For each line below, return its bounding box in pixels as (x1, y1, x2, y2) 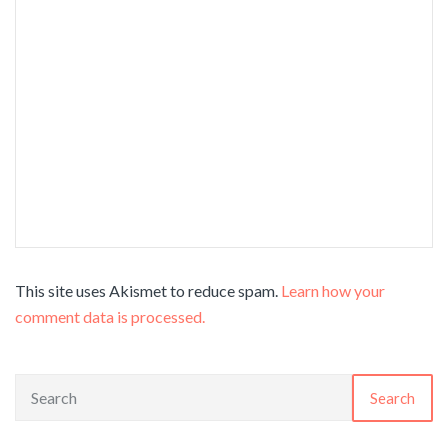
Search (370, 389, 415, 408)
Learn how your (281, 280, 385, 300)
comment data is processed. (15, 306, 205, 326)
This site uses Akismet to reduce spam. (15, 280, 281, 300)
